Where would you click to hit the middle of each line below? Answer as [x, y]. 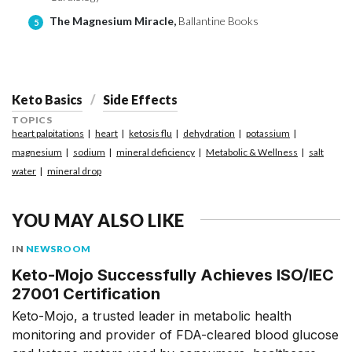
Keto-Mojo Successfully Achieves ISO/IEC [173, 275]
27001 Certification [86, 293]
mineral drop [74, 170]
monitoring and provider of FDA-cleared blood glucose [175, 334]
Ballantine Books [218, 21]
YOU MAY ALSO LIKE [98, 220]
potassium [268, 133]
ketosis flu [150, 133]
